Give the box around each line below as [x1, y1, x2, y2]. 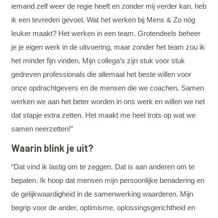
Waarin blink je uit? [11, 142, 95, 154]
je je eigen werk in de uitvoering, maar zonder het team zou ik [11, 43, 205, 51]
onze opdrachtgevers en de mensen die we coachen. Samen [11, 84, 204, 92]
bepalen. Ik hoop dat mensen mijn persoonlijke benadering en [11, 176, 204, 184]
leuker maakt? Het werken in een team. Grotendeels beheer [11, 29, 200, 37]
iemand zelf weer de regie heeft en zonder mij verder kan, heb [11, 2, 206, 10]
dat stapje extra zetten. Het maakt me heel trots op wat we [11, 111, 196, 119]
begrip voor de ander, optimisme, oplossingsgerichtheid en [11, 203, 195, 212]
